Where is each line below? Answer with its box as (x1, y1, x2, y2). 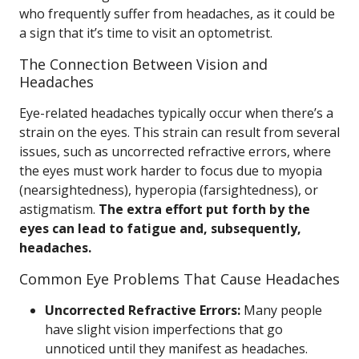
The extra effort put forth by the (99, 200, 310, 218)
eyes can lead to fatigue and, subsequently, (19, 220, 301, 237)
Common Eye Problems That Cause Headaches (19, 269, 340, 288)
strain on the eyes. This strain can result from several (19, 123, 340, 141)
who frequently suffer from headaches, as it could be (19, 5, 335, 22)
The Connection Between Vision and (19, 54, 268, 74)
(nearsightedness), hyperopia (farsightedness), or (19, 181, 318, 199)
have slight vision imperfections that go (45, 321, 283, 338)
